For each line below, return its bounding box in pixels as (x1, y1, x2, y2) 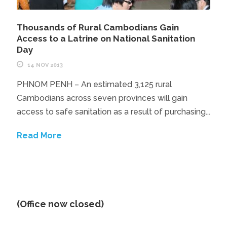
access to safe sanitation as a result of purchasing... (16, 106, 210, 117)
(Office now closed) (16, 198, 104, 209)
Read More (16, 130, 62, 140)
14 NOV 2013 (27, 61, 63, 68)
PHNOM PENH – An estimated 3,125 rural (16, 79, 172, 89)
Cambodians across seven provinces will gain (16, 93, 187, 103)
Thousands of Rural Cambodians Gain (16, 22, 179, 32)
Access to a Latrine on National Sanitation (16, 33, 195, 44)
